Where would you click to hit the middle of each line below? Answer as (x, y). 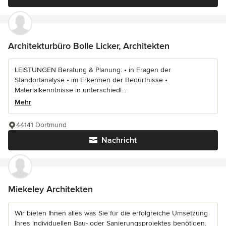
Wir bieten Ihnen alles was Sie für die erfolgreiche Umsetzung (111, 213)
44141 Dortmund (41, 125)
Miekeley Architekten (50, 189)
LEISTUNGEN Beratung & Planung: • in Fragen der (93, 70)
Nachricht (119, 140)
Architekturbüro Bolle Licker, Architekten (89, 46)
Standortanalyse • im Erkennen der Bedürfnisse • (91, 80)
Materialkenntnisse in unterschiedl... (70, 90)
